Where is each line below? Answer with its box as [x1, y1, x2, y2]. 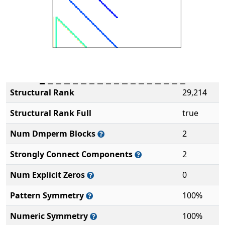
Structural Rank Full [10, 107, 91, 119]
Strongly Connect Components [10, 149, 135, 160]
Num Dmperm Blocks [10, 128, 97, 139]
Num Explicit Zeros [10, 169, 87, 180]
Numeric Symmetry [10, 210, 90, 221]
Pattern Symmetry [10, 190, 86, 201]
